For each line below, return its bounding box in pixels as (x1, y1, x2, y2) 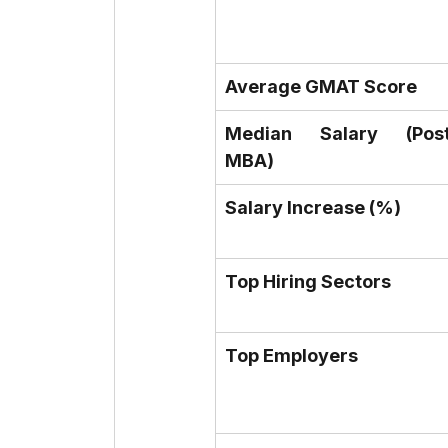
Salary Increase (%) (225, 197, 401, 219)
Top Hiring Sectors (225, 271, 391, 293)
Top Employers (225, 345, 358, 367)
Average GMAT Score (225, 76, 417, 98)
